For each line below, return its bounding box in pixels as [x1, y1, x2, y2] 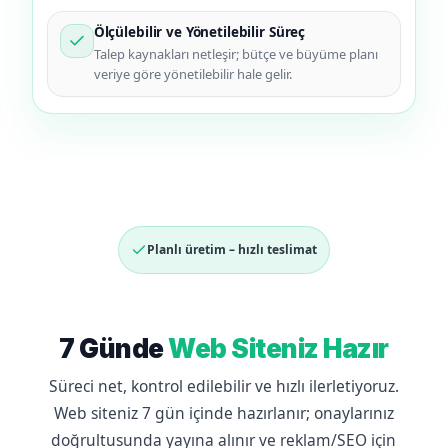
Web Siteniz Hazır [168, 333, 389, 365]
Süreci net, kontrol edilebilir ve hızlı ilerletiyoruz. [48, 375, 399, 398]
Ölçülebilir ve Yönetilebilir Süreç [93, 23, 306, 42]
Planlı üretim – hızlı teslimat [146, 241, 317, 259]
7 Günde [59, 333, 169, 365]
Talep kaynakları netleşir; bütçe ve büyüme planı [93, 45, 378, 64]
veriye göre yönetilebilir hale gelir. [93, 65, 292, 84]
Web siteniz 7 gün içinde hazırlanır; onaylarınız [53, 402, 394, 425]
